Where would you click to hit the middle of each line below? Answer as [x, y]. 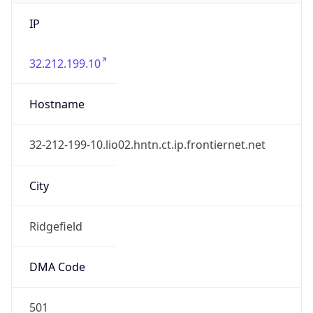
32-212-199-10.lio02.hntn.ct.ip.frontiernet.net [147, 145]
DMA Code [57, 267]
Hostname [57, 104]
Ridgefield [56, 226]
